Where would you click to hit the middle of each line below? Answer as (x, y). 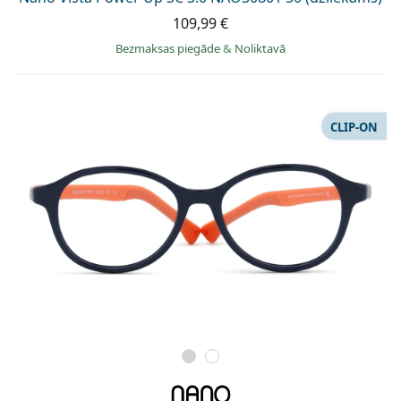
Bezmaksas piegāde (169, 49)
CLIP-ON (354, 127)
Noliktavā (260, 49)
